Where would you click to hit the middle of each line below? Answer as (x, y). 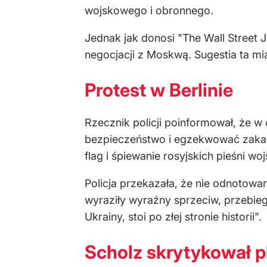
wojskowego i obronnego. (149, 10)
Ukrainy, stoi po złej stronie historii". (173, 217)
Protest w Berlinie (159, 89)
